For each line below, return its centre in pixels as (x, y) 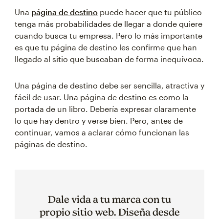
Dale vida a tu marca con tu (109, 199)
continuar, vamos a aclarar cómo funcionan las (102, 132)
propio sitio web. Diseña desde (109, 212)
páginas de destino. (51, 144)
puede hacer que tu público (150, 12)
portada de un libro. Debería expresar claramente (105, 109)
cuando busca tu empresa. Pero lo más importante (109, 35)
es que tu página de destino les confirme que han (106, 47)
